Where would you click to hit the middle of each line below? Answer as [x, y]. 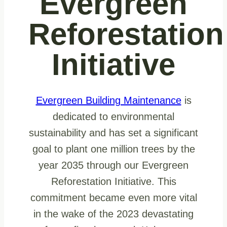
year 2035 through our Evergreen [113, 165]
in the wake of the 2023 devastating [113, 214]
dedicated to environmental [113, 117]
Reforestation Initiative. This [113, 182]
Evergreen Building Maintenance [108, 101]
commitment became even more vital [113, 198]
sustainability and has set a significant [113, 133]
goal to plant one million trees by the [113, 149]
